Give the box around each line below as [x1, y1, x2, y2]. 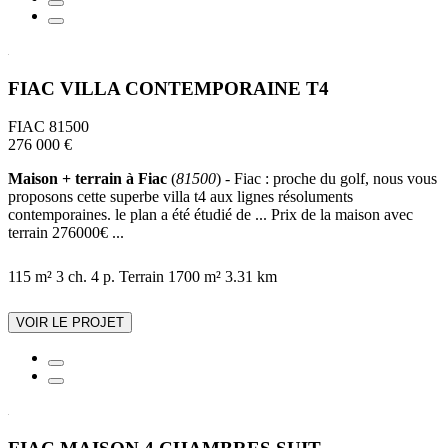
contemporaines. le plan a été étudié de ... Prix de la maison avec [8, 206, 413, 224]
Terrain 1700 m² [119, 268, 221, 286]
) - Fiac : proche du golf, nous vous [216, 170, 437, 188]
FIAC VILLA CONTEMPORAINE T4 [8, 77, 329, 99]
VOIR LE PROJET [16, 315, 124, 331]
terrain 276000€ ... [8, 224, 124, 242]
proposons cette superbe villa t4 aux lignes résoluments [8, 188, 353, 206]
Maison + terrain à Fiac [8, 170, 167, 188]
